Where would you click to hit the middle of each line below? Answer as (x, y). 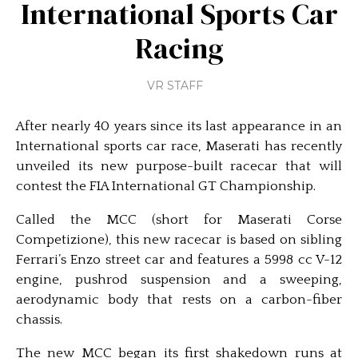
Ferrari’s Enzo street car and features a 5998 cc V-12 (179, 260)
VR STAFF (175, 86)
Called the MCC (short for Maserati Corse (179, 220)
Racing (179, 48)
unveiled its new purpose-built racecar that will (179, 166)
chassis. (39, 320)
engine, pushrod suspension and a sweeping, (179, 280)
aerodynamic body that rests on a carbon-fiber (179, 300)
